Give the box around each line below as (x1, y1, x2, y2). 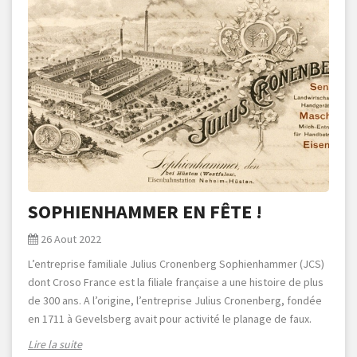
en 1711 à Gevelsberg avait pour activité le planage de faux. (28, 311, 312, 326)
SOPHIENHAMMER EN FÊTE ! (28, 198, 262, 224)
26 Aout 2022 (41, 231, 101, 246)
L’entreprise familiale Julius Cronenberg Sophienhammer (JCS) (28, 256, 324, 271)
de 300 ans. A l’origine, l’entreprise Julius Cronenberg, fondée (28, 292, 322, 308)
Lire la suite (28, 336, 82, 351)
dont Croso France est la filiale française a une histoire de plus (28, 274, 324, 289)
